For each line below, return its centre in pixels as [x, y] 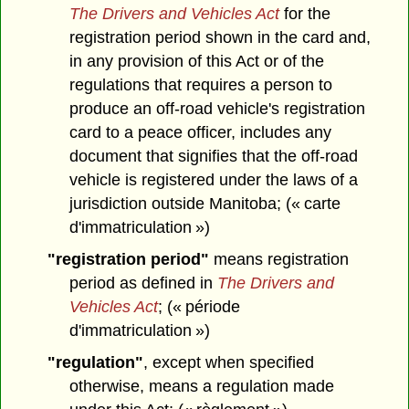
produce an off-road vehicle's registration [218, 109]
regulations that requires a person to [201, 85]
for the [305, 14]
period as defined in [144, 283]
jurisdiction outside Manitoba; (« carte [205, 204]
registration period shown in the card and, [220, 38]
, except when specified [228, 362]
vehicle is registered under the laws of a [214, 180]
